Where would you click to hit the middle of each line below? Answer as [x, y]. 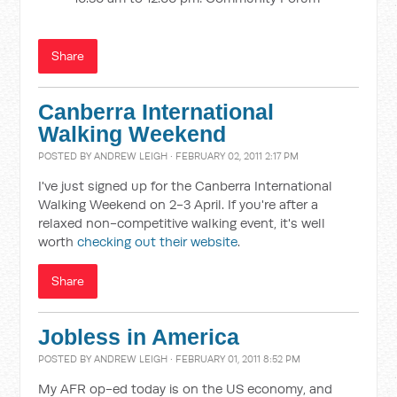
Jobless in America [139, 337]
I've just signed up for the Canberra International [186, 186]
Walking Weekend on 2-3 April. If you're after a [179, 204]
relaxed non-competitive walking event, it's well [182, 223]
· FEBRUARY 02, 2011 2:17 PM [234, 156]
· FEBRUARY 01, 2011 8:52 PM [234, 359]
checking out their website [158, 241]
